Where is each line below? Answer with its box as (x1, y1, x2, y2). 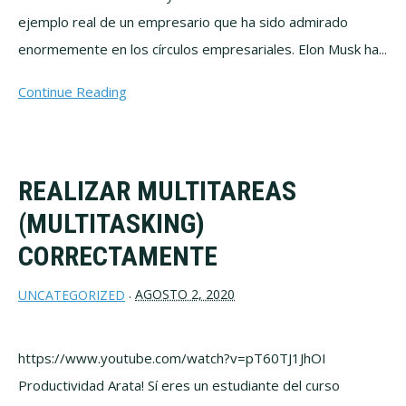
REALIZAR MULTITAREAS (18, 174, 296, 207)
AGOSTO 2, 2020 (135, 285, 235, 303)
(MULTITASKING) (18, 207, 205, 239)
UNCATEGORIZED (18, 286, 125, 304)
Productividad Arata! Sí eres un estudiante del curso (18, 376, 340, 395)
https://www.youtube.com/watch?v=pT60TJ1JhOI (18, 349, 326, 368)
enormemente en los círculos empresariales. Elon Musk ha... (18, 39, 387, 58)
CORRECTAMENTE (18, 239, 217, 272)
